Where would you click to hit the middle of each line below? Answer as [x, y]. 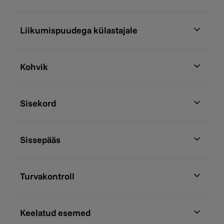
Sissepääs [40, 140]
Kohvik [34, 67]
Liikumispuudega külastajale [79, 30]
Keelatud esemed [55, 213]
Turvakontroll [47, 176]
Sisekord [38, 103]
